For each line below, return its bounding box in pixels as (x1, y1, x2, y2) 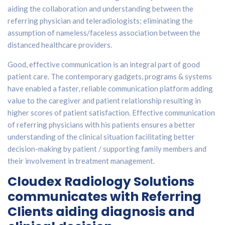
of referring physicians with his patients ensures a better (8, 120, 195, 130)
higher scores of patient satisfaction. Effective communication (8, 108, 215, 118)
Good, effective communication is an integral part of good (8, 60, 200, 69)
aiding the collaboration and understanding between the (8, 4, 193, 14)
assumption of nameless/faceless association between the (8, 28, 200, 38)
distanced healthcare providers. (8, 40, 114, 50)
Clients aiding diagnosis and (8, 203, 195, 221)
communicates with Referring (8, 188, 201, 206)
